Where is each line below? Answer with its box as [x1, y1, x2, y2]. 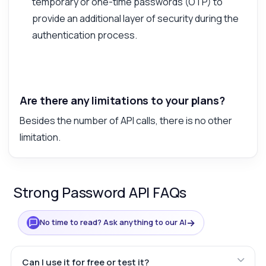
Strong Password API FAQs [12, 182, 187, 202]
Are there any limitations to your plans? [19, 93, 225, 107]
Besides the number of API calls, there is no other [19, 113, 232, 127]
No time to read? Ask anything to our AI [39, 217, 186, 228]
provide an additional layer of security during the [31, 11, 239, 25]
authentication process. [31, 28, 137, 42]
